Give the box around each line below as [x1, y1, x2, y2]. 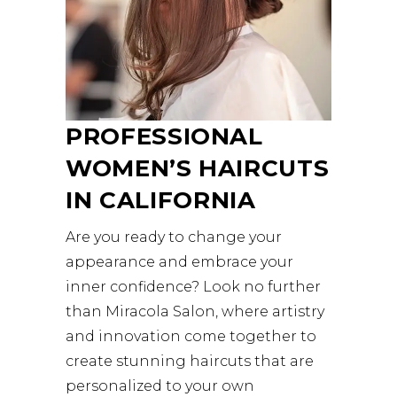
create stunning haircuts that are [66, 352, 314, 370]
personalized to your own [66, 377, 254, 394]
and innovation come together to [66, 327, 316, 345]
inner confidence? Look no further [66, 277, 321, 295]
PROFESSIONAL [66, 121, 263, 151]
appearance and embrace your [66, 253, 293, 270]
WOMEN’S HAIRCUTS [66, 153, 330, 183]
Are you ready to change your [66, 228, 282, 245]
